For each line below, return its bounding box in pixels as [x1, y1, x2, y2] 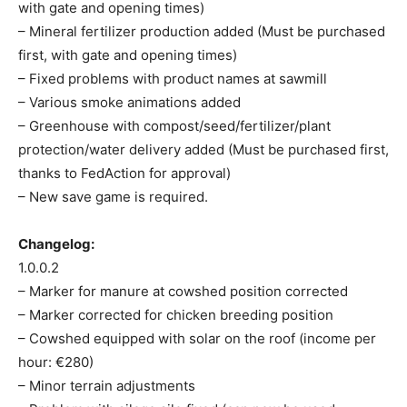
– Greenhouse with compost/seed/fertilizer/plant [18, 117, 331, 135]
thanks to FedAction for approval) [18, 164, 231, 183]
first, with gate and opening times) [18, 46, 237, 65]
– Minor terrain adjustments [18, 377, 195, 395]
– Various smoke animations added [18, 94, 241, 112]
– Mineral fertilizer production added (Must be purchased [18, 23, 385, 41]
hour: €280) [18, 353, 94, 372]
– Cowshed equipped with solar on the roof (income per [18, 330, 376, 348]
